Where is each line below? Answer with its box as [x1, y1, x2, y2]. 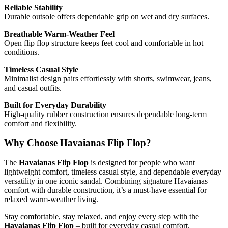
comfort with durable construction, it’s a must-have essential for [4, 186, 207, 195]
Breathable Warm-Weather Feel [4, 29, 115, 38]
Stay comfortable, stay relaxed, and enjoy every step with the [4, 212, 199, 221]
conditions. [4, 47, 39, 56]
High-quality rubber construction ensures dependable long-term [4, 109, 207, 119]
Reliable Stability [4, 3, 63, 12]
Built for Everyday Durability [4, 100, 106, 109]
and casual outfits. [4, 83, 62, 92]
